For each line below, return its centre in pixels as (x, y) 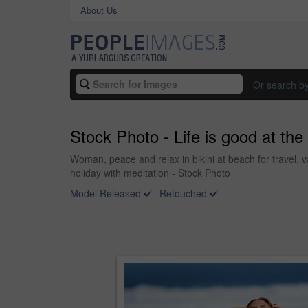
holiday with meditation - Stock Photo (150, 173)
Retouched (183, 193)
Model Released (106, 193)
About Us (99, 10)
